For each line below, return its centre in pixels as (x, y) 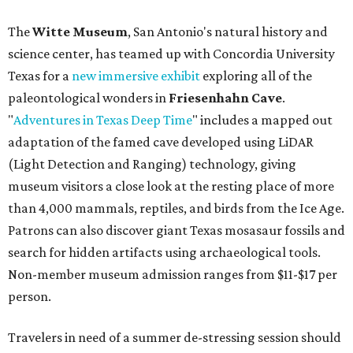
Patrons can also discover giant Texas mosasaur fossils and (176, 230)
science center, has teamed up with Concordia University (171, 54)
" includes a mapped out (262, 120)
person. (30, 297)
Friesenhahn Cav (222, 98)
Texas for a (40, 76)
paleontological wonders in (88, 98)
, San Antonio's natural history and (228, 32)
